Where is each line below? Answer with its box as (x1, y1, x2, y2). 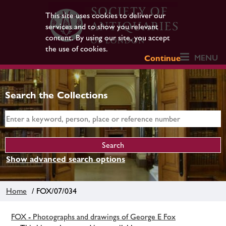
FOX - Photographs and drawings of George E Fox (11, 211, 176, 221)
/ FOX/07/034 (28, 186, 77, 196)
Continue (144, 53, 181, 63)
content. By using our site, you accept (45, 33, 170, 42)
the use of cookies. (45, 44, 108, 53)
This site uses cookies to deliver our (45, 11, 165, 20)
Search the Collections (5, 89, 108, 100)
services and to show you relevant (45, 22, 158, 31)
